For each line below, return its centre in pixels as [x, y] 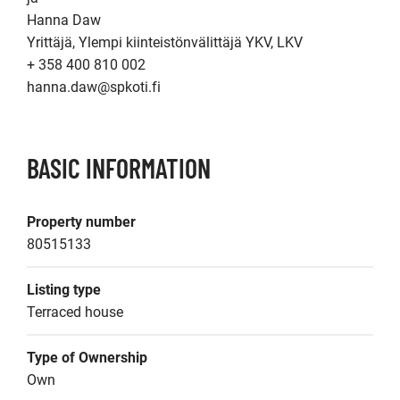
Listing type [64, 290]
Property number [81, 222]
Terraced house [75, 312]
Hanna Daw [64, 20]
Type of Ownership [87, 358]
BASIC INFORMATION [119, 168]
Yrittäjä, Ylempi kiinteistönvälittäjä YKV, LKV [165, 42]
